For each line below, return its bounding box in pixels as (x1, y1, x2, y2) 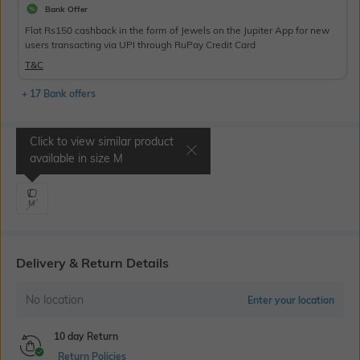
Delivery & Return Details (16, 255, 169, 272)
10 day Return (54, 330, 118, 343)
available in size (30, 151, 113, 166)
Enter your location (247, 294, 334, 307)
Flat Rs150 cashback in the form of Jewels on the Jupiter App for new (25, 24, 329, 37)
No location (26, 292, 84, 308)
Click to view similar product (30, 134, 174, 149)
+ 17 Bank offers (22, 88, 96, 100)
